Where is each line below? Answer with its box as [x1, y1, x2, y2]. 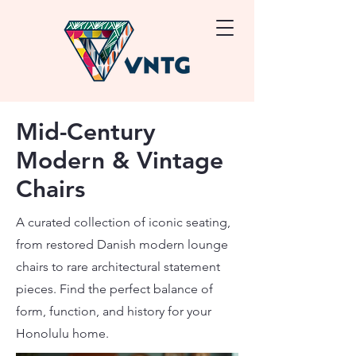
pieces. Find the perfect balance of [16, 281, 213, 296]
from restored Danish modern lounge [16, 237, 228, 252]
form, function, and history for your [16, 304, 211, 319]
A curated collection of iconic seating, [16, 215, 230, 230]
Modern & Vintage [16, 146, 223, 175]
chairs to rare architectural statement [16, 259, 220, 274]
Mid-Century [16, 118, 156, 146]
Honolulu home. [16, 326, 109, 341]
